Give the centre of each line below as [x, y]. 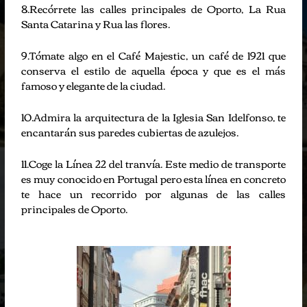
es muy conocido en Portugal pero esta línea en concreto [153, 178]
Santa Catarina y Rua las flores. [96, 23]
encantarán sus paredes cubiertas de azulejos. [130, 131]
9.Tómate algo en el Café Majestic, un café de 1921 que [153, 54]
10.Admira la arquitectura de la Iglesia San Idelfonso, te [153, 116]
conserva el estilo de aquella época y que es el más [153, 70]
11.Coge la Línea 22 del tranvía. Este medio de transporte [153, 163]
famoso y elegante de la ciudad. [94, 85]
